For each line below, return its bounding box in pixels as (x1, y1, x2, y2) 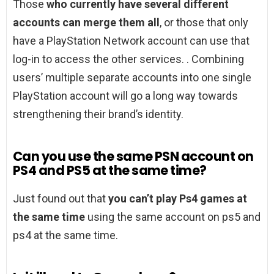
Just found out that (13, 192, 108, 206)
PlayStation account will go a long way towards (13, 89, 238, 103)
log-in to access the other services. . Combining (13, 53, 244, 66)
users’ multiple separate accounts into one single (13, 71, 251, 84)
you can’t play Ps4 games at (108, 192, 247, 206)
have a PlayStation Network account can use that (13, 34, 250, 48)
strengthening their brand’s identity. (13, 108, 183, 121)
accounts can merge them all (13, 16, 160, 29)
